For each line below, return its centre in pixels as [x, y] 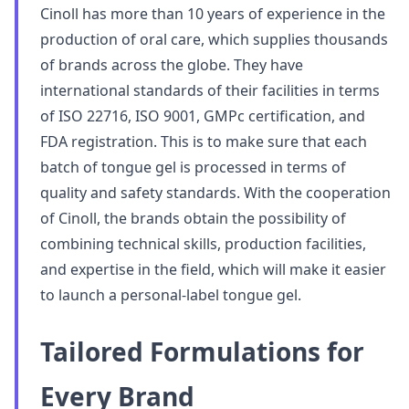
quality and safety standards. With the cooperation [215, 193]
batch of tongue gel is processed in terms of [193, 167]
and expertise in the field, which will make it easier [213, 269]
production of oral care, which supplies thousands [214, 39]
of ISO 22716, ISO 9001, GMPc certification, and [203, 116]
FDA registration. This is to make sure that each [204, 142]
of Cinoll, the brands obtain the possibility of [193, 218]
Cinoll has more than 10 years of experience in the [213, 14]
